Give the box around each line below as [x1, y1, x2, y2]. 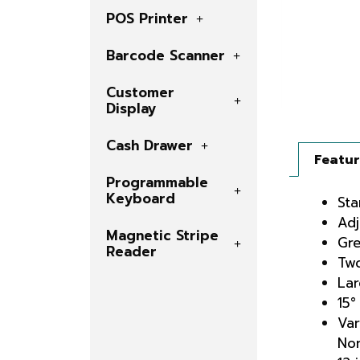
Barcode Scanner [106, 45, 225, 67]
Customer [106, 82, 174, 104]
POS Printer [106, 8, 188, 30]
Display [106, 98, 156, 120]
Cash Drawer [106, 135, 193, 157]
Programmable [106, 172, 208, 194]
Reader [106, 241, 157, 263]
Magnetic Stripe [106, 225, 219, 247]
